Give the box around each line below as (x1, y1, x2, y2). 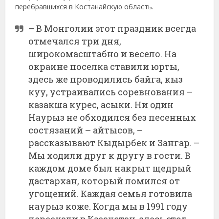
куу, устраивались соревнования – (28, 86, 193, 98)
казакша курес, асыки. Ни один (28, 98, 174, 110)
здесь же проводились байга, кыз (28, 73, 183, 85)
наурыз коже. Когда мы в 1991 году (28, 200, 188, 212)
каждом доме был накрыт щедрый (28, 162, 192, 174)
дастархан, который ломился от (28, 175, 180, 187)
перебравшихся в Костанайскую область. (15, 1, 154, 11)
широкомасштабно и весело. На (28, 47, 177, 60)
